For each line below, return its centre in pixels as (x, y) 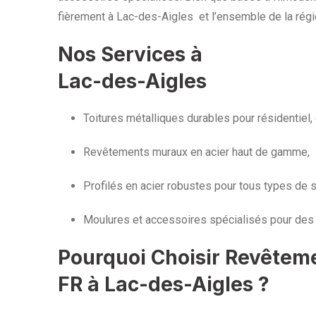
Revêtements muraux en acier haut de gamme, (196, 152)
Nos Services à (130, 54)
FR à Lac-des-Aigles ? (164, 284)
